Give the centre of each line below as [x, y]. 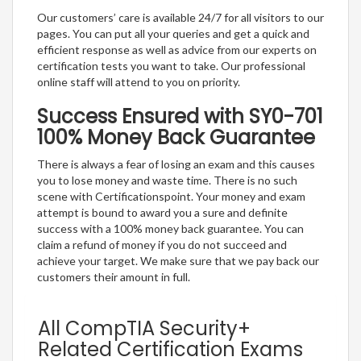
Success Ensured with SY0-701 [180, 117]
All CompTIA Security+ [144, 329]
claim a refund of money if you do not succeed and [162, 245]
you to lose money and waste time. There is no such [167, 180]
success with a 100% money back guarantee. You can [170, 229]
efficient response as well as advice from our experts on [177, 50]
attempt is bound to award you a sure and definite [162, 213]
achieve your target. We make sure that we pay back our [178, 261]
